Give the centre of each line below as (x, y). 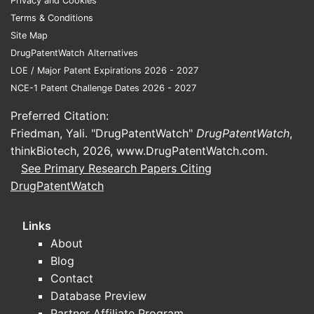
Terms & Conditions (52, 18)
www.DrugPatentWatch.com (191, 150)
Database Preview (98, 295)
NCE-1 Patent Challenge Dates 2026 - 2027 (103, 88)
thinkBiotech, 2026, (63, 150)
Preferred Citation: (60, 115)
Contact (72, 278)
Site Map (29, 35)
